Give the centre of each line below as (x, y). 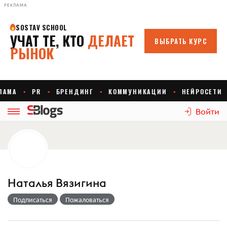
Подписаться (33, 199)
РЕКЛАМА (16, 5)
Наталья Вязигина (57, 183)
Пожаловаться (87, 199)
